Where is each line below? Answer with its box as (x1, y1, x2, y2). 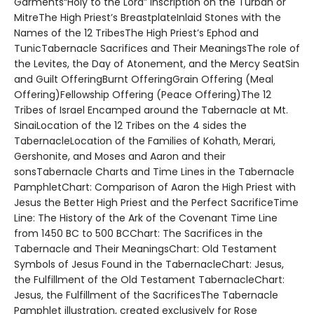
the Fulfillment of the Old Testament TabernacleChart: (14, 273, 285, 287)
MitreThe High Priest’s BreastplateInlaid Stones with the (14, 11, 281, 25)
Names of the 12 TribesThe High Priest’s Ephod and (14, 26, 259, 40)
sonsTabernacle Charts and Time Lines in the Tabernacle (14, 165, 294, 179)
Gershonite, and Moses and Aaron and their (14, 149, 226, 163)
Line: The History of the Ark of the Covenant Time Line (14, 211, 278, 225)
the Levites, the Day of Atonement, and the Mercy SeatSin (14, 57, 299, 71)
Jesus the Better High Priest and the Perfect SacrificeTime (14, 196, 299, 210)
